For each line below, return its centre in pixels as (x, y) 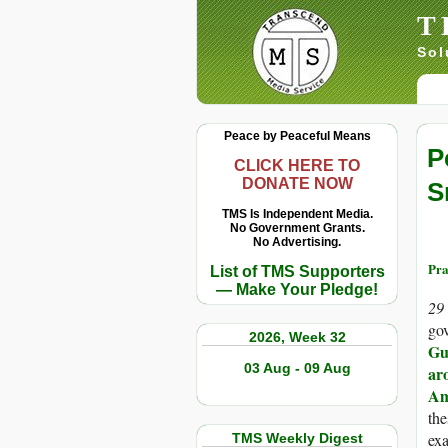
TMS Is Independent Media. (297, 214)
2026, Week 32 (297, 337)
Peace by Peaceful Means (297, 136)
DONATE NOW (297, 183)
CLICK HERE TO (297, 165)
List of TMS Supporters (297, 271)
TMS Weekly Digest (297, 438)
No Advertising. (297, 242)
